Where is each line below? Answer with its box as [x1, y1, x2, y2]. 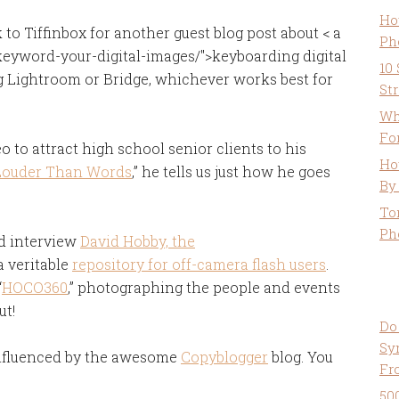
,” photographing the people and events [68, 278, 340, 297]
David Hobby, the [80, 232, 195, 250]
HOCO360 [2, 278, 68, 297]
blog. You [268, 347, 333, 366]
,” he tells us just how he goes [132, 162, 330, 181]
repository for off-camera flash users [72, 255, 326, 273]
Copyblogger [181, 347, 268, 366]
